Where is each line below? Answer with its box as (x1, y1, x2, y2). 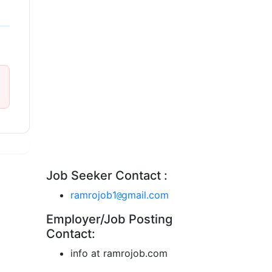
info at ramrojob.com (70, 247, 168, 259)
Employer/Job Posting (46, 212, 172, 226)
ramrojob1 (70, 189, 117, 201)
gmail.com (121, 189, 169, 201)
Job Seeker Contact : (46, 168, 168, 183)
